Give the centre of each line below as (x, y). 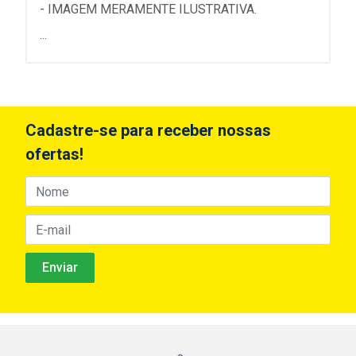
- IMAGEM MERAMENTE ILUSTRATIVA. (148, 9)
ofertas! (54, 154)
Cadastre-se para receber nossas (148, 130)
